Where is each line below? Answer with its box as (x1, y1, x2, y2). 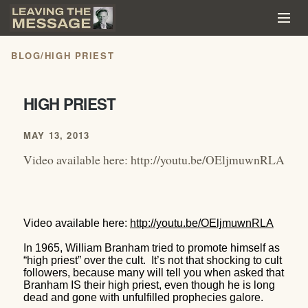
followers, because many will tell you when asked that (23, 266, 284, 278)
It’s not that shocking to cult (151, 254, 282, 266)
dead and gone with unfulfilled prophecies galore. (23, 291, 263, 303)
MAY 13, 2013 (23, 129, 90, 142)
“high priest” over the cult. (23, 254, 146, 266)
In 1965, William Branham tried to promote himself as (23, 241, 280, 254)
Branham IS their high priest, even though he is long (23, 278, 275, 291)
